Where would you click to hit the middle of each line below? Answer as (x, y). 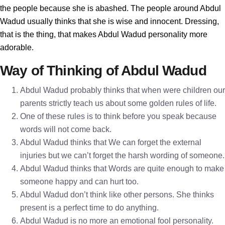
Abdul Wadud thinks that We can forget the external (111, 142)
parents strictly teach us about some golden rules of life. (118, 103)
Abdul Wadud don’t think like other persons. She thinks (117, 195)
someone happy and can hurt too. (79, 182)
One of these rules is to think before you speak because (118, 116)
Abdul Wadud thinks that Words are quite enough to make (122, 168)
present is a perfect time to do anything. (89, 208)
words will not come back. (66, 129)
